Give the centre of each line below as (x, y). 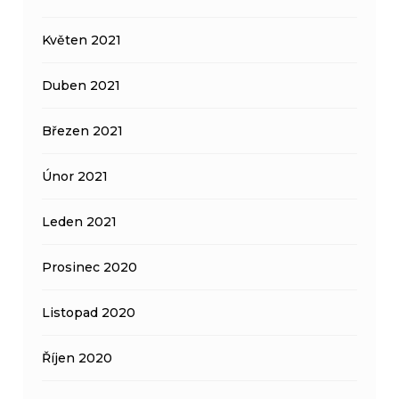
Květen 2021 (82, 40)
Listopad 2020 (89, 312)
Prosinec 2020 (90, 267)
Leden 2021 (80, 221)
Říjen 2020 (77, 358)
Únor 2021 (75, 176)
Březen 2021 (83, 130)
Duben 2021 (81, 85)
